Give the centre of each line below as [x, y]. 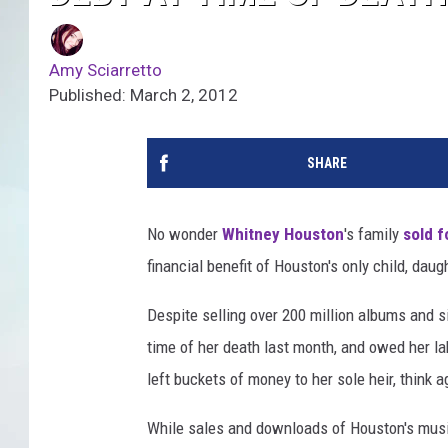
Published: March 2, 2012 [143, 95]
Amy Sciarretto [105, 70]
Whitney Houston [283, 234]
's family [373, 234]
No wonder [184, 234]
